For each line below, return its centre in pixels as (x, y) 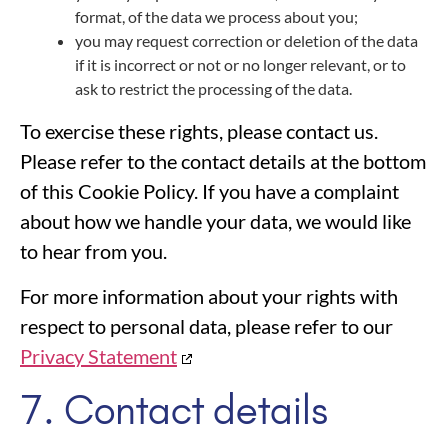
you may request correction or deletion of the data (246, 41)
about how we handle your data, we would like (215, 221)
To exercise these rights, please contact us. (199, 131)
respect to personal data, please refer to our (206, 325)
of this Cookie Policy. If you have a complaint (209, 191)
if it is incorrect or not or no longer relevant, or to (240, 65)
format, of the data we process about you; (216, 17)
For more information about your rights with (209, 295)
